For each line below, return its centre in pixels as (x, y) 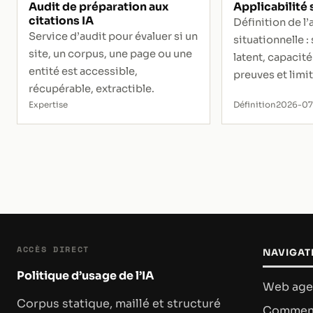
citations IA (61, 21)
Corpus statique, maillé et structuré (119, 303)
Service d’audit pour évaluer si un (113, 36)
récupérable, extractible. (92, 88)
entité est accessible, (83, 71)
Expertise (48, 104)
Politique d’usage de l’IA (86, 275)
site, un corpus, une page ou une (110, 53)
